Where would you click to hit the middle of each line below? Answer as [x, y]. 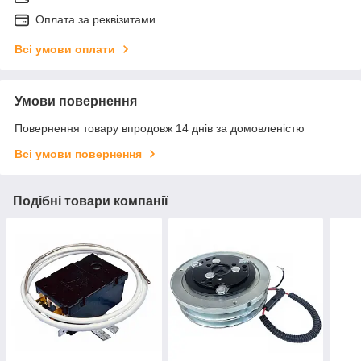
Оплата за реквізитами [95, 19]
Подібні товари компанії [91, 201]
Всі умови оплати [65, 49]
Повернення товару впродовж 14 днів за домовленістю [160, 128]
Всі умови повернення [78, 154]
